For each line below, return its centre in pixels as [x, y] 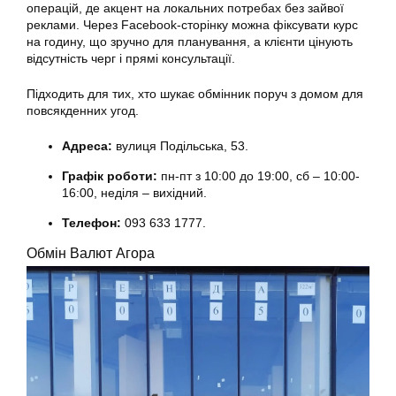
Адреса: [87, 145]
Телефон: [91, 222]
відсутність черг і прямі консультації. [133, 58]
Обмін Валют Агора [91, 252]
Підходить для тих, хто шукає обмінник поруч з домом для [195, 93]
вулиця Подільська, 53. [182, 145]
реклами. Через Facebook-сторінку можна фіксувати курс [192, 24]
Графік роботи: [110, 175]
